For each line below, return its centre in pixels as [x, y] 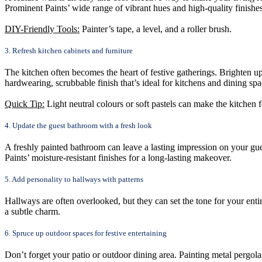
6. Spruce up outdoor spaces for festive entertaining [86, 233]
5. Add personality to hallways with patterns [74, 179]
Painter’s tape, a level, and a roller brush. [156, 29]
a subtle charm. [32, 211]
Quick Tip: [25, 104]
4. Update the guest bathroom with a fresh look [78, 125]
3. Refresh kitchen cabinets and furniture [69, 50]
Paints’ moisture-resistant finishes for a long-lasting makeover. [118, 157]
